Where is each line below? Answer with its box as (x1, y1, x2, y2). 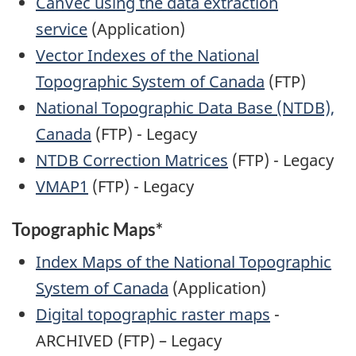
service (36, 18, 87, 41)
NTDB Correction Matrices (36, 149, 228, 172)
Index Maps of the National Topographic (36, 250, 331, 273)
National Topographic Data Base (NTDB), (36, 97, 335, 119)
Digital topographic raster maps (36, 303, 270, 325)
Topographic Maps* (12, 219, 163, 241)
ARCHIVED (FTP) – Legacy (36, 329, 222, 351)
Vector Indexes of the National (36, 44, 259, 67)
